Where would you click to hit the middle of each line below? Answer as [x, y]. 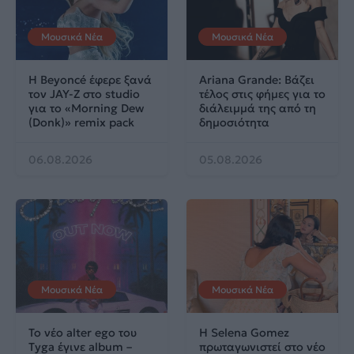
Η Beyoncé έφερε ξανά [90, 80]
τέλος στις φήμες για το [262, 94]
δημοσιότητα [234, 123]
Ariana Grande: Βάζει [257, 80]
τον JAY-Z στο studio [84, 94]
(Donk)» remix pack [81, 123]
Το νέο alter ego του [83, 333]
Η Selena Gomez [244, 333]
